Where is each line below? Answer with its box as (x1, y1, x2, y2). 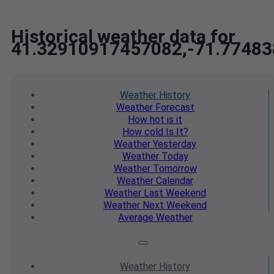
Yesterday (150, 138, 196, 150)
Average (118, 212, 154, 224)
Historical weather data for (11, 26, 235, 48)
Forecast (152, 102, 194, 114)
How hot (128, 114, 165, 126)
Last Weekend (141, 187, 206, 199)
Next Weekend (140, 199, 207, 212)
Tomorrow (150, 163, 197, 175)
